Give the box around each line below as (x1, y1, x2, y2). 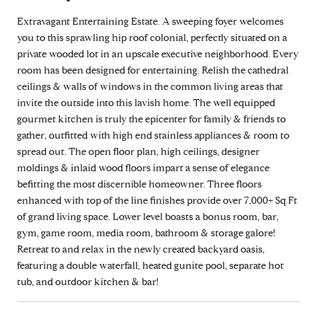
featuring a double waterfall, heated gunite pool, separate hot (17, 259, 284, 272)
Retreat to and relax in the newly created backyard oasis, (17, 243, 265, 255)
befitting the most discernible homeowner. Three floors (17, 178, 262, 190)
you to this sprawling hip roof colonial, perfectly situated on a (17, 31, 287, 44)
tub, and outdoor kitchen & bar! (17, 275, 158, 288)
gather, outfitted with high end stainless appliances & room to (17, 129, 289, 142)
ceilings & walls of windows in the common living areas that (17, 80, 283, 93)
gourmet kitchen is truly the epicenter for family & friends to (17, 113, 286, 125)
